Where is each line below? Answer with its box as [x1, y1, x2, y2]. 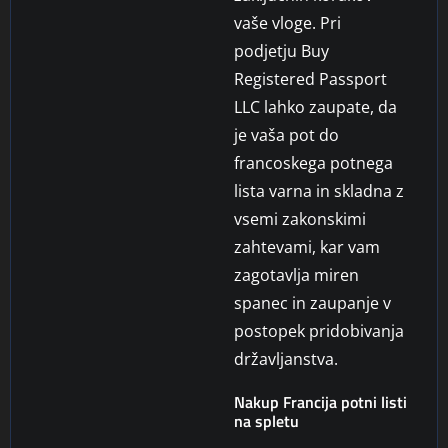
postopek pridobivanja [234, 319, 404, 342]
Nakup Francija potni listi [234, 389, 407, 414]
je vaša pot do [234, 123, 339, 146]
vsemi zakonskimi [234, 207, 366, 230]
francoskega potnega [234, 151, 393, 174]
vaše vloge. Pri [234, 11, 341, 34]
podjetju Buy [234, 39, 329, 62]
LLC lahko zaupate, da [234, 95, 397, 118]
